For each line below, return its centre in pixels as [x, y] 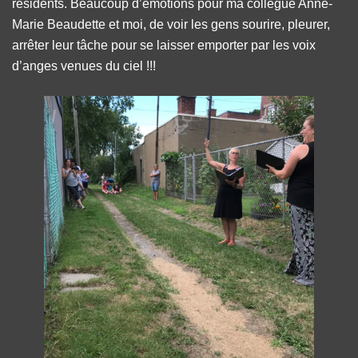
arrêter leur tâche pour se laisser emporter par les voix [164, 45]
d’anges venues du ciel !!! [84, 66]
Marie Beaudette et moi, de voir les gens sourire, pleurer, [171, 24]
